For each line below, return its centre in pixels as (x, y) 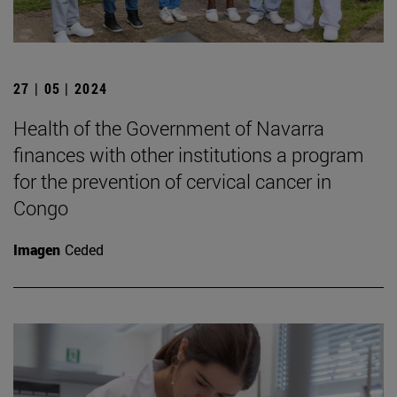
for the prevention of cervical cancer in (172, 182)
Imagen (37, 250)
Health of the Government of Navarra (169, 128)
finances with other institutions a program (189, 155)
